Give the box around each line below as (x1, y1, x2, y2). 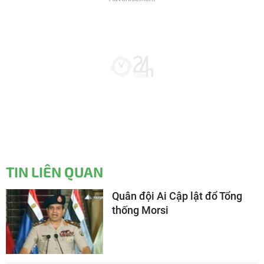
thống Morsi (112, 204, 169, 217)
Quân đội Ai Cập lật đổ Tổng (112, 190, 242, 203)
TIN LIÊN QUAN (6, 163, 103, 181)
